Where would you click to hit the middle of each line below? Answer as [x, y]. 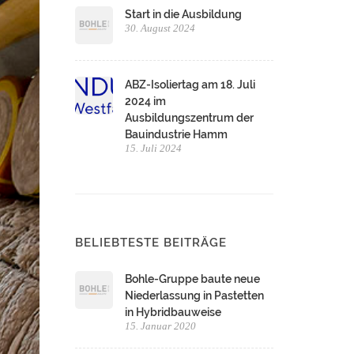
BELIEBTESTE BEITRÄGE [151, 243]
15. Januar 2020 [161, 326]
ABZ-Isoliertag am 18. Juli [190, 85]
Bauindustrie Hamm [177, 134]
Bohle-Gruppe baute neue [193, 279]
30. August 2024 [160, 28]
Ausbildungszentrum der [190, 118]
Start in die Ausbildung [184, 14]
